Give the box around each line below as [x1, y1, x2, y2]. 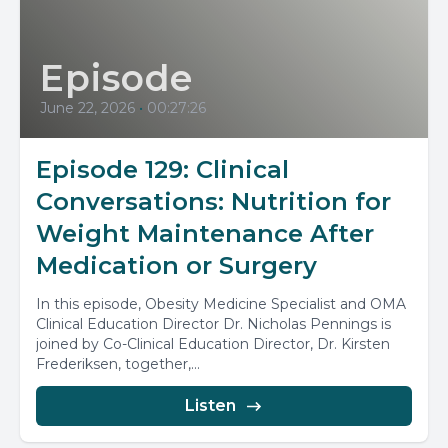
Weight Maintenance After [36, 219, 374, 248]
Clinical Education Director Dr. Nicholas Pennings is [36, 315, 391, 333]
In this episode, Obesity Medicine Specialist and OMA [36, 295, 406, 313]
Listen [184, 396, 236, 415]
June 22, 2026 [40, 99, 135, 117]
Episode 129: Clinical [36, 155, 289, 184]
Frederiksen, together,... [36, 355, 200, 373]
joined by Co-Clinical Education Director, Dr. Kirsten [36, 335, 390, 353]
